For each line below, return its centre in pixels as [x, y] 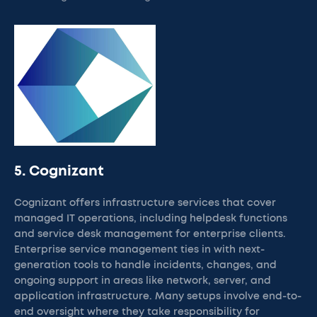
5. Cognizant [59, 171]
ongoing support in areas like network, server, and [143, 281]
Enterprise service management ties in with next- [139, 250]
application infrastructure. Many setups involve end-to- [158, 296]
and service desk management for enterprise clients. [150, 234]
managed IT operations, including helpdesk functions [151, 219]
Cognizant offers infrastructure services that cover [145, 203]
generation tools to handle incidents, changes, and [145, 265]
